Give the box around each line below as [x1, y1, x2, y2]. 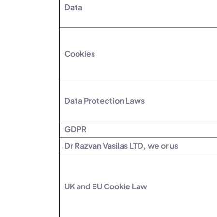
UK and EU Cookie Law [64, 181, 147, 192]
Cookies [64, 48, 95, 59]
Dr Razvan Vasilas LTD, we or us [64, 140, 178, 151]
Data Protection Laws [64, 95, 145, 106]
